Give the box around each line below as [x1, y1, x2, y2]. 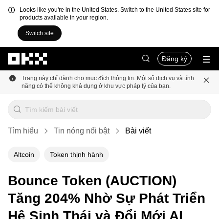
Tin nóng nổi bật [54, 127, 109, 135]
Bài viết [125, 127, 151, 135]
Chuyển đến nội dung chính [3, 46, 89, 54]
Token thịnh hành [50, 151, 103, 158]
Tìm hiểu [8, 127, 38, 135]
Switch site [25, 30, 54, 37]
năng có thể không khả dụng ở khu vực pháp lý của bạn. [22, 83, 171, 89]
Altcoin [14, 151, 34, 158]
